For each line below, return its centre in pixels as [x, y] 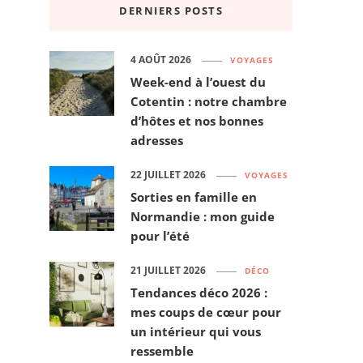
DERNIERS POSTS [171, 11]
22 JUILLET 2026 [168, 175]
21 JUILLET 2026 [168, 271]
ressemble [162, 351]
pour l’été [160, 236]
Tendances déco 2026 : [199, 293]
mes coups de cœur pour [206, 312]
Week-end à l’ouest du [198, 82]
